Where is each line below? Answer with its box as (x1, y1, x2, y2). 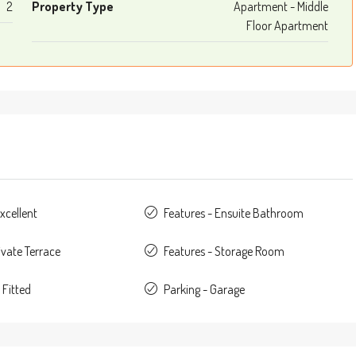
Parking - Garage (164, 281, 246, 297)
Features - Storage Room (164, 242, 285, 259)
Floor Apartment (246, 17, 328, 33)
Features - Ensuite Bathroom (164, 204, 304, 221)
